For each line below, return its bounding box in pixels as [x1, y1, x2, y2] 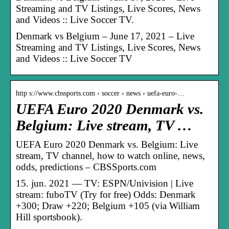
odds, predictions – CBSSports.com [16, 161, 156, 172]
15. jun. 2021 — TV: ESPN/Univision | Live [16, 177, 193, 189]
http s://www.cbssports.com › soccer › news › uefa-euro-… [16, 89, 185, 97]
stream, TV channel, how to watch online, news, [16, 150, 205, 161]
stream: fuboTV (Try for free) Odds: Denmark [16, 189, 196, 200]
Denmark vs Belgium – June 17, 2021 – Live [16, 30, 194, 41]
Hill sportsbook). [16, 211, 82, 222]
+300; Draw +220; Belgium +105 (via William [16, 200, 200, 211]
